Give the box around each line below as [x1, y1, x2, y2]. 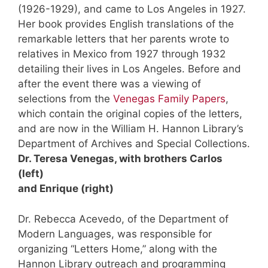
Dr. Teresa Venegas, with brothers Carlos [18, 153, 223, 165]
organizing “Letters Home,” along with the [18, 242, 217, 255]
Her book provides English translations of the [18, 18, 234, 31]
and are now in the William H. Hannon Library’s [18, 123, 243, 135]
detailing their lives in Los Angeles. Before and [18, 63, 241, 75]
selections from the [18, 93, 113, 105]
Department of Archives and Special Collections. [18, 138, 250, 150]
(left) [18, 167, 44, 180]
